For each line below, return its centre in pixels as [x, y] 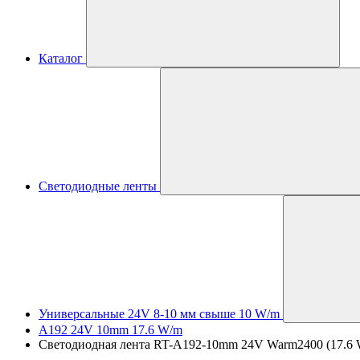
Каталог [61, 58]
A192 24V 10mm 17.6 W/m [110, 330]
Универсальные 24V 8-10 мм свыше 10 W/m [159, 314]
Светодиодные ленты [98, 186]
